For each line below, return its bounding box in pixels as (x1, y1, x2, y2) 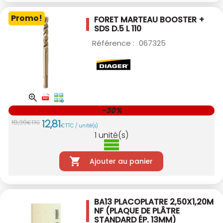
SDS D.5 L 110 (94, 22, 141, 34)
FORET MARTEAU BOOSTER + (94, 13, 205, 25)
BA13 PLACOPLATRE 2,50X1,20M (94, 196, 214, 208)
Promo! (11, 12, 42, 24)
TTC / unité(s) (65, 121, 98, 129)
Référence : (92, 37, 136, 48)
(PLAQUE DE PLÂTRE (106, 205, 180, 217)
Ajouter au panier (89, 156, 153, 166)
